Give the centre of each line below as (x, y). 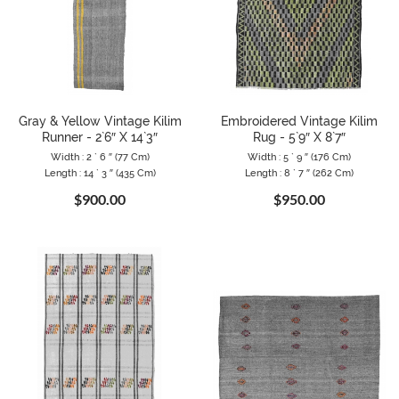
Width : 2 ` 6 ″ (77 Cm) (100, 157)
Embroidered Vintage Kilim (299, 121)
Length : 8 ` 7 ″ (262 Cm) (299, 173)
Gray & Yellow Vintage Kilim (100, 121)
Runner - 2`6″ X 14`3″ (100, 137)
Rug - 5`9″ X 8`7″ (299, 137)
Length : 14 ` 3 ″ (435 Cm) (100, 173)
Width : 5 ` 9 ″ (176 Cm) (299, 157)
